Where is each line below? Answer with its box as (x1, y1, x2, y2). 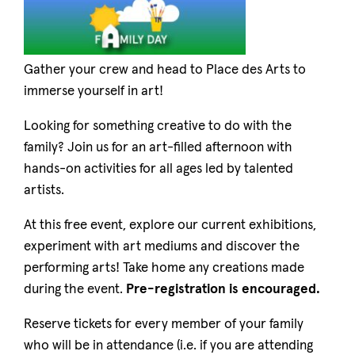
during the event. (24, 283, 126, 296)
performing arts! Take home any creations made (24, 261, 304, 275)
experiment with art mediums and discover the (24, 240, 300, 254)
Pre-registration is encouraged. (126, 283, 320, 296)
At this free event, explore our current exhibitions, (24, 219, 316, 232)
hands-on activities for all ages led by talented (24, 162, 293, 176)
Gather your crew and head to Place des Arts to (24, 63, 306, 77)
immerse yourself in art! (24, 85, 163, 98)
